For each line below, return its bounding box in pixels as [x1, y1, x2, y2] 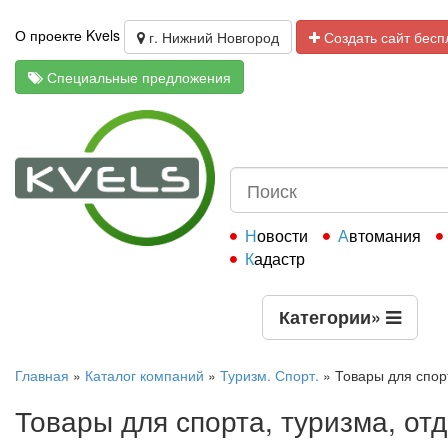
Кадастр [254, 247, 305, 270]
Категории [279, 304, 371, 330]
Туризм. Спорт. [220, 365, 319, 385]
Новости [257, 224, 308, 247]
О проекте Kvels [15, 25, 120, 45]
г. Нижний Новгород [145, 27, 279, 48]
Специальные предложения [43, 67, 231, 88]
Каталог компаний [85, 365, 204, 385]
